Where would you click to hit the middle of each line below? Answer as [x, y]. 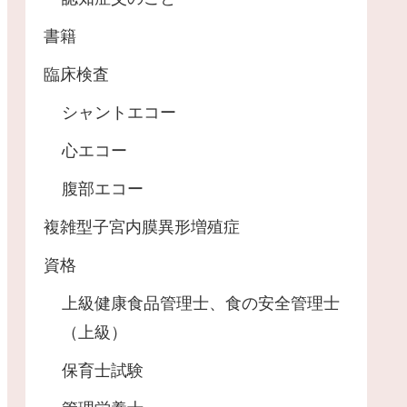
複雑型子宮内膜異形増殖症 [142, 228]
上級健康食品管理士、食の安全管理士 [201, 304]
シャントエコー [119, 113]
